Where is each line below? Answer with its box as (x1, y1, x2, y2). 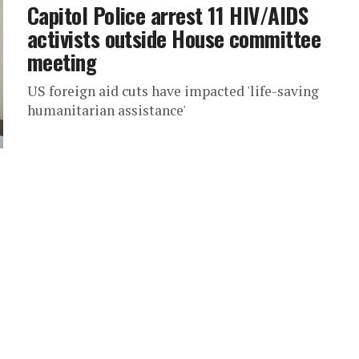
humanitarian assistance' (27, 101, 186, 119)
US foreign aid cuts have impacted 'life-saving (27, 82, 319, 100)
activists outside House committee (27, 22, 321, 54)
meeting (27, 46, 97, 78)
